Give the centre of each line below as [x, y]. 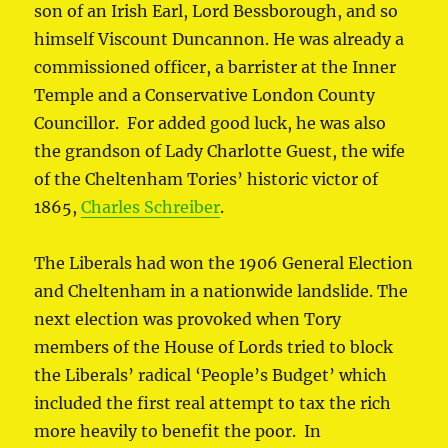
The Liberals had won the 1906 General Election [224, 263]
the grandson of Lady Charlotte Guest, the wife [220, 151]
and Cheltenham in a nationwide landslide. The [221, 291]
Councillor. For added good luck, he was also [210, 123]
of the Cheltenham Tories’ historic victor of [206, 179]
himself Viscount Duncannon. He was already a [219, 39]
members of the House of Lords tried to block [214, 347]
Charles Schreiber [151, 207]
